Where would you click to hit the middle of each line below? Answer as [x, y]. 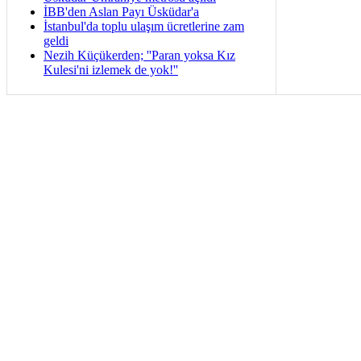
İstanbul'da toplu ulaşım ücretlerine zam [144, 26]
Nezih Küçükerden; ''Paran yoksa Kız [139, 55]
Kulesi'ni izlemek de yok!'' [111, 69]
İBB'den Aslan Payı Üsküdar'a [121, 11]
